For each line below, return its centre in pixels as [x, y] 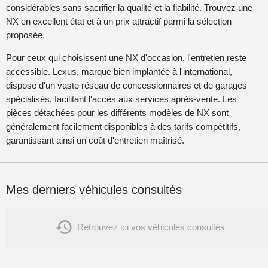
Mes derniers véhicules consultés [94, 189]
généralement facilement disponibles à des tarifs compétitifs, [123, 127]
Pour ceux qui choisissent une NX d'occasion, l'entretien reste [126, 58]
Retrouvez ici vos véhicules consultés [151, 228]
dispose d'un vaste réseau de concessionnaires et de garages [127, 86]
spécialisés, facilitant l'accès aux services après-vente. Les [121, 99]
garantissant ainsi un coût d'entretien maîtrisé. [95, 141]
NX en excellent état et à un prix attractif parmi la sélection [119, 21]
